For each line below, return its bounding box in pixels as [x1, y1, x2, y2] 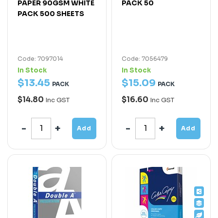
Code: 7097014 [18, 54, 63, 62]
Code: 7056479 [122, 54, 168, 62]
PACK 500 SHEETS [18, 9, 84, 18]
